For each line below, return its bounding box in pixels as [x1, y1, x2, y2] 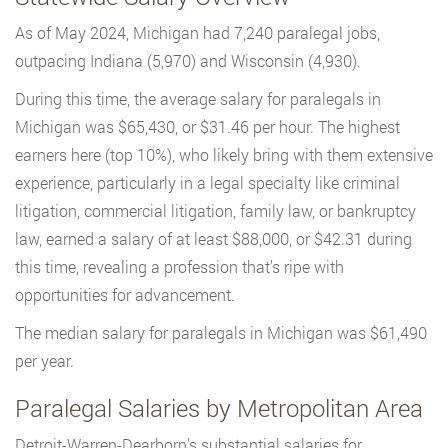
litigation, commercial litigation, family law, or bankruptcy [15, 200, 416, 222]
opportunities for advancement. [15, 284, 235, 306]
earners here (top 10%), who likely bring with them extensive [15, 144, 433, 166]
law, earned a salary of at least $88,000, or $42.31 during [15, 228, 412, 250]
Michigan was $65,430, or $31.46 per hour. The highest [15, 116, 400, 138]
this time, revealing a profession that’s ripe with [15, 256, 344, 278]
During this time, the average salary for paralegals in [15, 88, 381, 110]
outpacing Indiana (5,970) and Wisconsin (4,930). [15, 50, 361, 72]
